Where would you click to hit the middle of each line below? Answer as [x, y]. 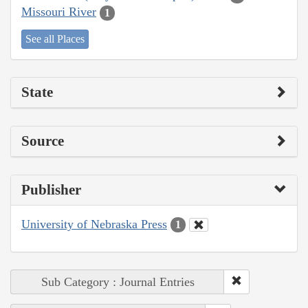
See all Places [55, 38]
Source [43, 141]
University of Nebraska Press [94, 224]
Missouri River [59, 12]
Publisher [51, 189]
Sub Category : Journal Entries [118, 282]
